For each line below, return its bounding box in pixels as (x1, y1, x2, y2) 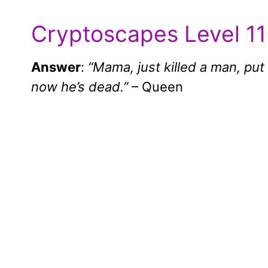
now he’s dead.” (31, 79, 128, 95)
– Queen (128, 79, 183, 95)
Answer (31, 59, 81, 75)
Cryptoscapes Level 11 (31, 20, 266, 48)
